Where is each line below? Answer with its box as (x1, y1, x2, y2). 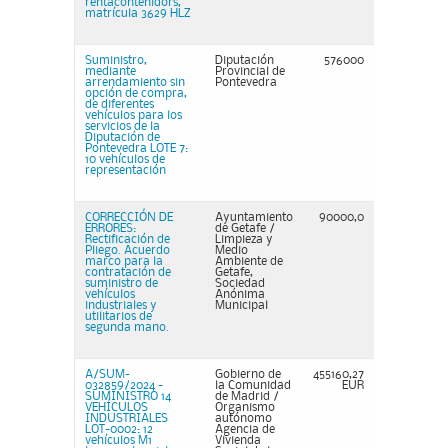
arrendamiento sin (85, 77, 185, 88)
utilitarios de (85, 311, 152, 322)
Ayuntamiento (215, 212, 293, 223)
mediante (85, 66, 136, 77)
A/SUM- (85, 369, 130, 380)
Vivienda (215, 435, 261, 446)
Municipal (215, 300, 268, 311)
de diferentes (85, 99, 154, 110)
